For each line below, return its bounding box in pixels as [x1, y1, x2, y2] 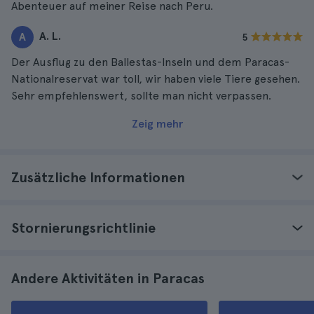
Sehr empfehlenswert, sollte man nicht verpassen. [11, 89, 271, 102]
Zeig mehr [131, 117, 183, 130]
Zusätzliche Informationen [11, 169, 185, 186]
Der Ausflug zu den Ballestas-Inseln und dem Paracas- [11, 55, 289, 69]
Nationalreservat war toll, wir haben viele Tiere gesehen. [11, 72, 300, 86]
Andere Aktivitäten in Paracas [11, 270, 205, 287]
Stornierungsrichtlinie [11, 219, 156, 236]
